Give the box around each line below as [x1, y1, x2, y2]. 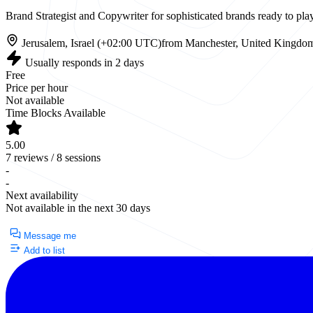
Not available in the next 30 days [6, 202, 150, 214]
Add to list [21, 245, 65, 256]
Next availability [6, 189, 78, 202]
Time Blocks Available [6, 107, 105, 119]
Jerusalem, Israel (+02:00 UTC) [19, 37, 162, 50]
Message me [21, 231, 76, 242]
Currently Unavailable [10, 216, 96, 227]
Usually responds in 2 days [22, 57, 144, 69]
